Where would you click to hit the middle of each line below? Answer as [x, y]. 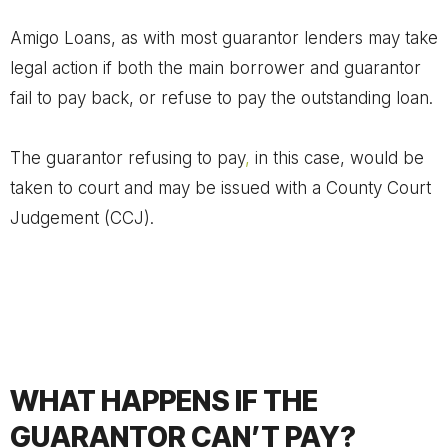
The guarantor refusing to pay [127, 158]
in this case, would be [337, 158]
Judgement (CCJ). [82, 218]
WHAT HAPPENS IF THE [164, 401]
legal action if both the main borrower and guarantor [215, 68]
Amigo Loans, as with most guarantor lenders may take [224, 38]
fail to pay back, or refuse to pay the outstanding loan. [221, 98]
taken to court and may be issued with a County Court [220, 188]
